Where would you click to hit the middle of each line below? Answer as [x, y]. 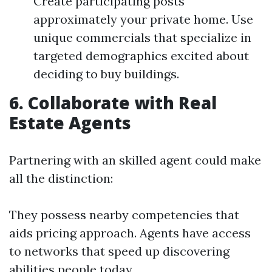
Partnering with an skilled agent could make [135, 160]
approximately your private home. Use [143, 19]
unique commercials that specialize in [142, 37]
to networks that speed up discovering [119, 251]
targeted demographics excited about [141, 56]
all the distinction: [61, 178]
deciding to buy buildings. [106, 74]
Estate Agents [70, 123]
